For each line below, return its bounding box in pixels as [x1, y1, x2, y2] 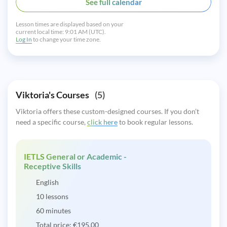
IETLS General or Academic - [24, 152, 127, 162]
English [36, 178, 59, 187]
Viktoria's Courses [16, 89, 91, 101]
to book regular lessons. [118, 118, 193, 127]
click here [87, 118, 118, 127]
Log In [16, 35, 32, 44]
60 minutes [36, 206, 71, 215]
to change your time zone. [32, 35, 101, 44]
